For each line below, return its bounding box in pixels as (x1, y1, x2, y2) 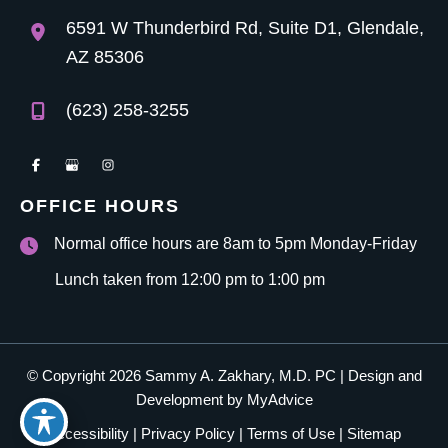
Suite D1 (268, 17, 337, 38)
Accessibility (47, 426, 129, 443)
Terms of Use (247, 426, 335, 443)
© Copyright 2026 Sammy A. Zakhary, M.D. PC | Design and (26, 368, 422, 385)
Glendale (342, 17, 419, 38)
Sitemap (347, 426, 401, 443)
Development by (135, 392, 247, 409)
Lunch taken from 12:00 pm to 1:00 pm (55, 271, 325, 289)
